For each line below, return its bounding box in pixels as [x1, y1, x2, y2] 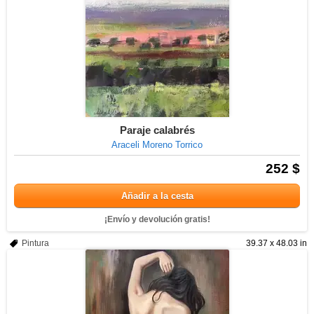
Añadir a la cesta [121, 191, 193, 201]
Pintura [22, 238, 49, 248]
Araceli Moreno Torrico [111, 139, 203, 150]
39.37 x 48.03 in [246, 238, 307, 248]
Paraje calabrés [119, 124, 195, 136]
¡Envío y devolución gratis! [104, 214, 210, 224]
